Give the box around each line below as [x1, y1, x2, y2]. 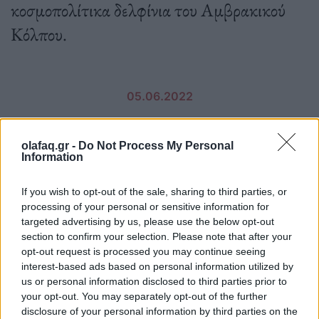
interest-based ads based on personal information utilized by [21, 260, 293, 272]
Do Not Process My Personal [78, 139, 234, 152]
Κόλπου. [11, 21, 67, 46]
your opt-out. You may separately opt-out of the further [21, 290, 267, 302]
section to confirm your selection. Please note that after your [21, 230, 292, 242]
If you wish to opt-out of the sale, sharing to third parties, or [21, 185, 287, 197]
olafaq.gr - [21, 139, 78, 152]
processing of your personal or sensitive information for [21, 200, 269, 212]
